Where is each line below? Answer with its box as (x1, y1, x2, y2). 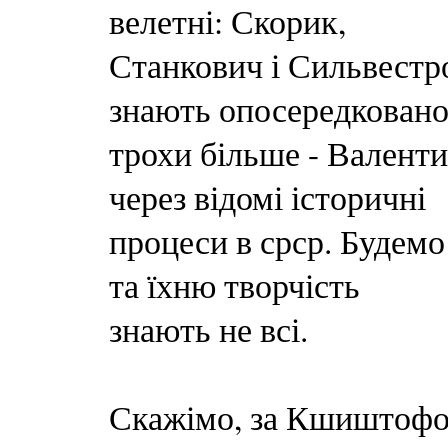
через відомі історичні (109, 175, 426, 219)
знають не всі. (109, 307, 308, 351)
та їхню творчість (109, 263, 360, 307)
